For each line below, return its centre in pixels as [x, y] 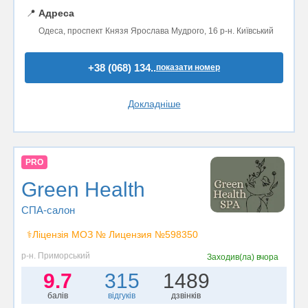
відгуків [122, 296]
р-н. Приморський [56, 256]
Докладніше [154, 104]
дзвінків [186, 296]
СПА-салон [48, 210]
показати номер [188, 68]
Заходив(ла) [231, 257]
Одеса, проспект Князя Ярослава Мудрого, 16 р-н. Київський [156, 31]
